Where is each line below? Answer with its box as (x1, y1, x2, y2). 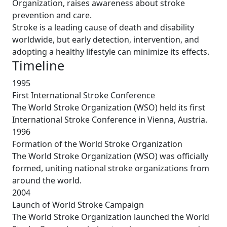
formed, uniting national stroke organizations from (12, 162, 209, 174)
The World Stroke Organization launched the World (12, 211, 209, 222)
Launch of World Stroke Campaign (12, 199, 144, 210)
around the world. (12, 174, 82, 186)
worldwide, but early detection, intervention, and (12, 33, 199, 45)
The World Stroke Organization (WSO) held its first (12, 101, 205, 113)
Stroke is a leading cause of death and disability (12, 21, 194, 33)
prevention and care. (12, 9, 92, 21)
